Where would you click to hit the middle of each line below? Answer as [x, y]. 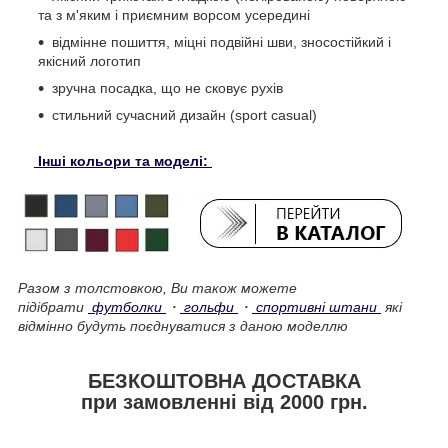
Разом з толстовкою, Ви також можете [157, 288]
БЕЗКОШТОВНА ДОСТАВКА [224, 381]
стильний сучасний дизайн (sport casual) [184, 115]
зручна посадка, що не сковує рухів [167, 88]
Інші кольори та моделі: [123, 161]
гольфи [209, 307]
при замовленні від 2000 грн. [224, 402]
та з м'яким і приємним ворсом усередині [174, 15]
